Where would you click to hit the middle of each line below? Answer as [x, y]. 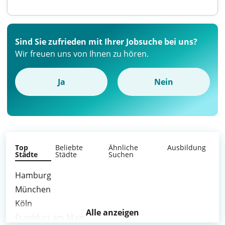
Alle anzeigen [113, 212]
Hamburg [33, 175]
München [33, 189]
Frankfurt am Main [50, 217]
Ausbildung [187, 147]
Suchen [121, 154]
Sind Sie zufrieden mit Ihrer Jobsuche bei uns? [106, 42]
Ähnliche [124, 147]
